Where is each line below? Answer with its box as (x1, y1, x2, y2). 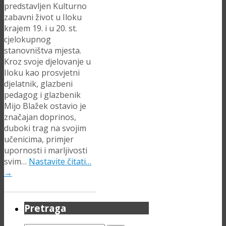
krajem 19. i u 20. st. (4, 22, 77, 34)
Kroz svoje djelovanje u (4, 55, 91, 67)
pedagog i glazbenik (4, 89, 81, 100)
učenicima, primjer (4, 133, 74, 145)
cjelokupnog (4, 33, 51, 45)
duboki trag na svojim (4, 122, 86, 134)
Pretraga (24, 202, 66, 215)
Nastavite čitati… (29, 155, 91, 167)
